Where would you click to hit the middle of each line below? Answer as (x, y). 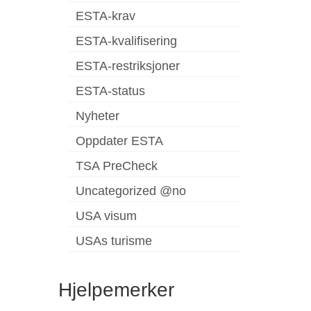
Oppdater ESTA (119, 141)
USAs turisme (114, 241)
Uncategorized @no (131, 191)
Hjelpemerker (116, 289)
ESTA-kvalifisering (126, 41)
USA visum (106, 216)
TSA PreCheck (116, 166)
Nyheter (97, 116)
